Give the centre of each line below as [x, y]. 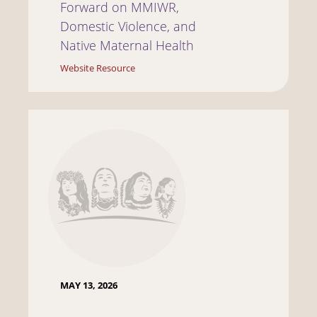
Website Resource [98, 68]
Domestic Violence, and [128, 26]
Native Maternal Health [127, 45]
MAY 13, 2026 [89, 285]
